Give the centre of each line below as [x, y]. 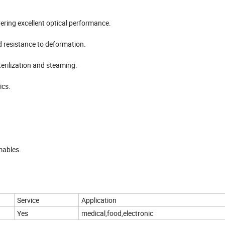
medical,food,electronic [117, 213]
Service [28, 200]
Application [99, 200]
